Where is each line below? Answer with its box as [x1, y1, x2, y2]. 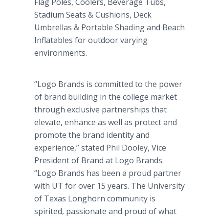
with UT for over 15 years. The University [34, 180, 185, 191]
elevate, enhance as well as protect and [34, 117, 177, 128]
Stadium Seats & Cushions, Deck [34, 9, 152, 20]
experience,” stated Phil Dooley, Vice [34, 142, 166, 153]
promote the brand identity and [34, 130, 150, 140]
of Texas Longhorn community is [34, 193, 155, 204]
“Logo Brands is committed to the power [34, 79, 182, 89]
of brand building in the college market [34, 91, 177, 102]
